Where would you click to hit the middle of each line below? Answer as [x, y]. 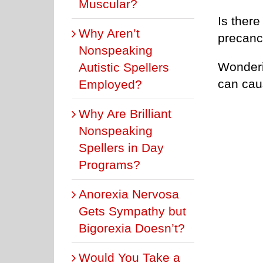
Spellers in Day [121, 147]
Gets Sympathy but [132, 211]
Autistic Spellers [124, 67]
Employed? [110, 84]
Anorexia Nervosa [129, 194]
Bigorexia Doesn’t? [132, 228]
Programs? [109, 164]
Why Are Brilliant [125, 113]
